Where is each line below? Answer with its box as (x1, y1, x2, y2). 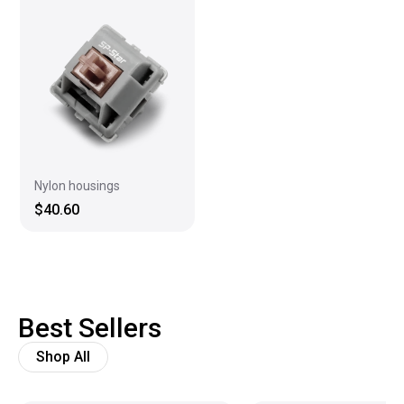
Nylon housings (34, 178, 120, 193)
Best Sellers (18, 311, 161, 344)
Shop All (36, 347, 90, 365)
